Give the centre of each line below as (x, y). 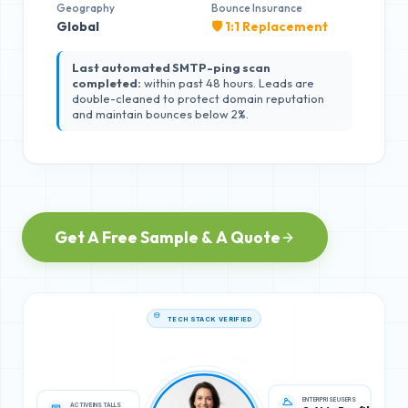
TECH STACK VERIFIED (210, 313)
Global (77, 26)
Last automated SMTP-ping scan (171, 67)
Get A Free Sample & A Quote (168, 237)
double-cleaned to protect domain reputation (198, 98)
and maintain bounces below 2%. (160, 113)
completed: (106, 82)
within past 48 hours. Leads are (227, 82)
